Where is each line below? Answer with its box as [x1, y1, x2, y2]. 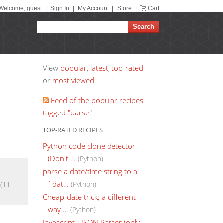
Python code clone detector [43, 140, 135, 151]
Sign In [50, 5, 69, 12]
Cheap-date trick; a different [43, 191, 136, 202]
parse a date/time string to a [43, 166, 137, 176]
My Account [78, 5, 109, 12]
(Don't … [48, 153, 76, 163]
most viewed [52, 75, 94, 85]
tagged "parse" [43, 108, 92, 117]
